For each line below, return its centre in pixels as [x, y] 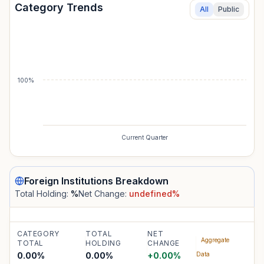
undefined [151, 194]
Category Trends [59, 7]
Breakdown [141, 181]
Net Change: [104, 194]
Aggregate [215, 240]
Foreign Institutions [69, 181]
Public [229, 9]
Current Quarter [145, 137]
